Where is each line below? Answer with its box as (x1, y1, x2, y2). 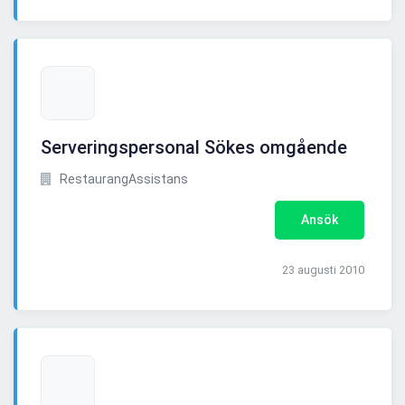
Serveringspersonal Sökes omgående (41, 137, 347, 159)
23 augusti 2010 (282, 263, 364, 278)
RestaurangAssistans (57, 172, 188, 187)
